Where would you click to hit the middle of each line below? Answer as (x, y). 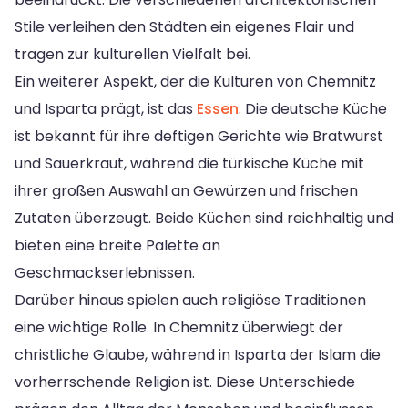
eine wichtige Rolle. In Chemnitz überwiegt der (179, 327)
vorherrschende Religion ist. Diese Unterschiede (185, 382)
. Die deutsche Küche (313, 108)
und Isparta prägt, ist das (106, 108)
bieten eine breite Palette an (117, 245)
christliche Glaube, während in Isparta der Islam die (198, 354)
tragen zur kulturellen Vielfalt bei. (133, 54)
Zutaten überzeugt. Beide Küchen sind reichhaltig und (204, 218)
